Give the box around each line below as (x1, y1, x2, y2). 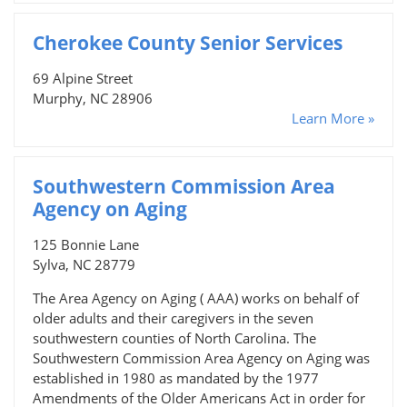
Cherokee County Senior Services (33, 29, 342, 55)
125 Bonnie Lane (33, 234, 139, 253)
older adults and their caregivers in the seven (33, 308, 313, 327)
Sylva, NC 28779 (33, 254, 135, 273)
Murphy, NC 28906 (33, 88, 153, 107)
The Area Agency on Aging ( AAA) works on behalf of (33, 288, 359, 307)
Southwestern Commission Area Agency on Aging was (33, 348, 370, 367)
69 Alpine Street (33, 68, 133, 87)
